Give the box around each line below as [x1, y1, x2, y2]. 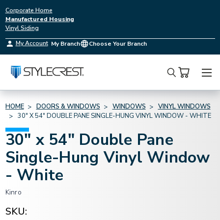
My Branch [51, 40, 80, 48]
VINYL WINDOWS [158, 102, 211, 111]
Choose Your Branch [88, 40, 147, 48]
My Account [15, 39, 48, 47]
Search [166, 73, 197, 86]
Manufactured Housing [5, 15, 74, 23]
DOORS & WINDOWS [36, 102, 100, 111]
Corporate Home [5, 6, 53, 14]
